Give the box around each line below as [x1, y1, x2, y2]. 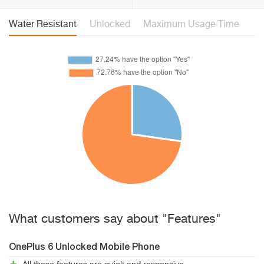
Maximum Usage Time [143, 20, 239, 29]
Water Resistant [9, 20, 77, 29]
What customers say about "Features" [9, 213, 221, 226]
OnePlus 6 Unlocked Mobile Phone [9, 243, 160, 252]
